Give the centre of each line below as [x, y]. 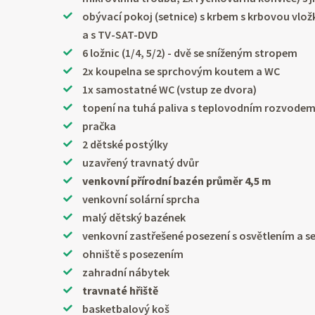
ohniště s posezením [133, 254]
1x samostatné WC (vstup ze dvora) [170, 90]
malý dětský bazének [134, 218]
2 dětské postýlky [126, 144]
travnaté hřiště [121, 291]
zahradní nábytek [126, 272]
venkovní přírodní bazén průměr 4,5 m [177, 181]
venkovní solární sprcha [141, 199]
